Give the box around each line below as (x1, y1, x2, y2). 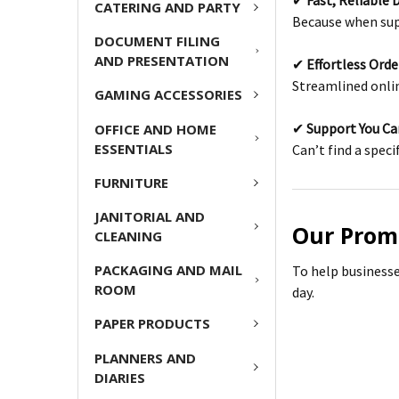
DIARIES (94, 368, 145, 387)
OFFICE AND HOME (94, 119, 216, 138)
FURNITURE (94, 173, 168, 191)
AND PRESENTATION (94, 52, 229, 70)
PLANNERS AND (94, 348, 196, 367)
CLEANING (94, 227, 162, 246)
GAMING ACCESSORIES (94, 85, 242, 104)
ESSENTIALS (94, 139, 173, 158)
